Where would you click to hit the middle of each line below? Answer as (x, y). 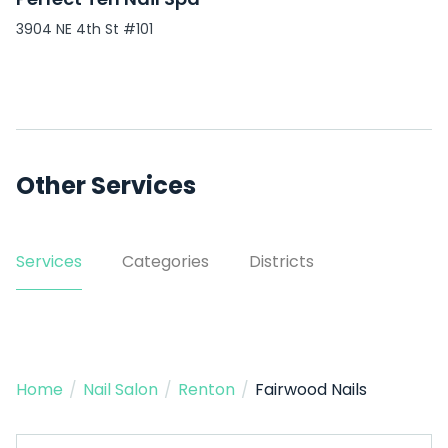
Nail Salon (120, 389)
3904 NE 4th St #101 (84, 29)
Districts (281, 261)
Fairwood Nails (311, 389)
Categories (165, 261)
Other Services (106, 185)
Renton (206, 389)
